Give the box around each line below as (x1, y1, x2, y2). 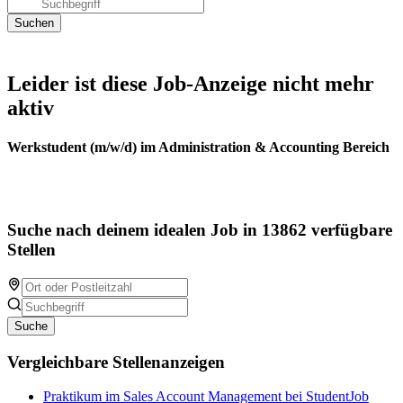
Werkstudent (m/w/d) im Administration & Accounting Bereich (7, 139, 390, 156)
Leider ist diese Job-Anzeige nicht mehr (7, 72, 374, 95)
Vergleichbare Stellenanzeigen (7, 352, 225, 372)
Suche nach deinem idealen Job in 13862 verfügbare (7, 220, 392, 240)
